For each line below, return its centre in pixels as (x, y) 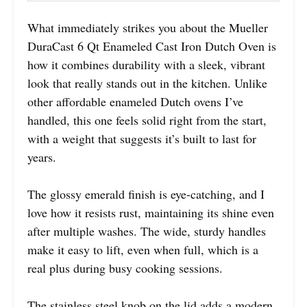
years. (42, 157)
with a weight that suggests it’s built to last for (142, 138)
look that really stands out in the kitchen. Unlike (147, 83)
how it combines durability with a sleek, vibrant (146, 64)
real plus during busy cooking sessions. (125, 268)
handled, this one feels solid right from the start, (147, 120)
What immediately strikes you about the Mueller (148, 27)
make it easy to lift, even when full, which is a (143, 249)
